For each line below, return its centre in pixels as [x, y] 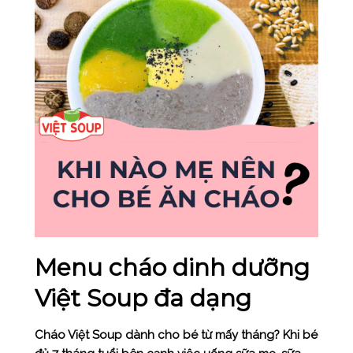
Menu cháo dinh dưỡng [172, 268]
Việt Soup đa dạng [143, 299]
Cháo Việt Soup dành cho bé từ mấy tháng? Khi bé [176, 335]
